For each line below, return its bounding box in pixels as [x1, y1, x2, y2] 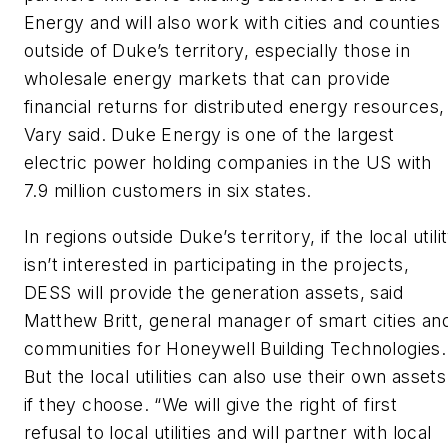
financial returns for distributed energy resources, [24, 96, 445, 118]
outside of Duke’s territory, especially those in [24, 40, 411, 62]
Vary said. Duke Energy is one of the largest [24, 124, 395, 146]
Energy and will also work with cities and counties [24, 12, 440, 34]
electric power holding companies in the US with [24, 152, 432, 174]
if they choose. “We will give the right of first [24, 393, 398, 415]
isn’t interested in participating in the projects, [24, 253, 409, 275]
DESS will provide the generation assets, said [24, 281, 403, 303]
